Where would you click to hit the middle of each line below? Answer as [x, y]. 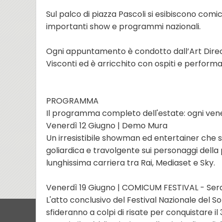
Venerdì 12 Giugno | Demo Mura [107, 126]
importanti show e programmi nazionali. [123, 27]
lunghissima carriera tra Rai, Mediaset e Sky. [131, 163]
